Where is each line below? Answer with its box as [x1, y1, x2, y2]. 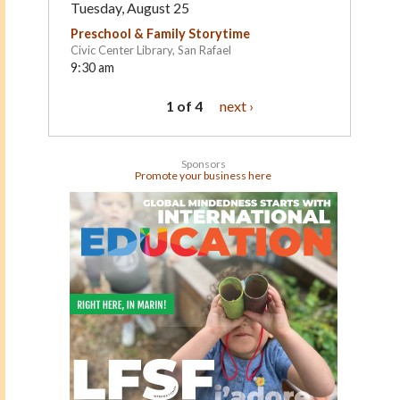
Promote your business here [135, 168, 271, 182]
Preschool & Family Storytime [71, 25, 250, 41]
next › [219, 96, 254, 114]
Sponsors [180, 156, 226, 171]
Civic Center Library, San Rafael [71, 42, 231, 57]
